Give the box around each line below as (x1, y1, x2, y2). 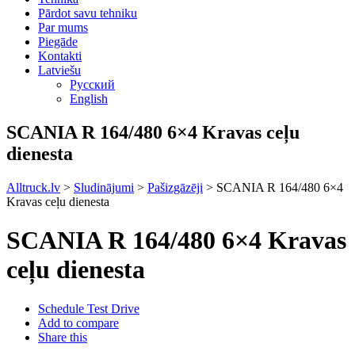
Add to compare (38, 315, 119, 330)
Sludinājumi (74, 180, 134, 194)
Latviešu (38, 63, 81, 77)
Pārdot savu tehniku (38, 6, 137, 20)
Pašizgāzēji (147, 180, 203, 194)
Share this (38, 330, 87, 344)
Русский (70, 78, 115, 91)
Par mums (38, 21, 88, 34)
